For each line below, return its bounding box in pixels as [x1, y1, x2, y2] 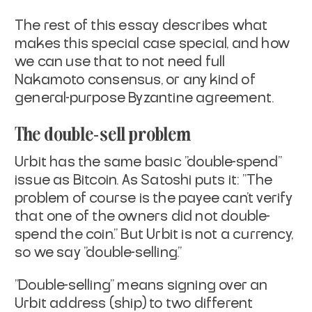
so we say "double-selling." [15, 245, 182, 260]
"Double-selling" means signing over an [15, 278, 268, 292]
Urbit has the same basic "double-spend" [15, 155, 282, 169]
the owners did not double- [92, 209, 271, 224]
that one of [15, 209, 90, 224]
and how [231, 36, 290, 51]
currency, [233, 227, 294, 242]
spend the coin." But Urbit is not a [15, 227, 230, 242]
